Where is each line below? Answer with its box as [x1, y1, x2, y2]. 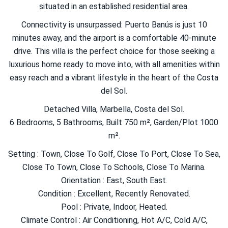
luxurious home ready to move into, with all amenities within [8, 60, 220, 70]
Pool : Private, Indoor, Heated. [61, 202, 167, 212]
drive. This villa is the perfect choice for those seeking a [13, 46, 215, 56]
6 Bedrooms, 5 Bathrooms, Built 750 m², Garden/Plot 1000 [10, 118, 218, 128]
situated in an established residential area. [39, 2, 189, 12]
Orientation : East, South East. [61, 176, 167, 186]
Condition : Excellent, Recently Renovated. [38, 189, 190, 199]
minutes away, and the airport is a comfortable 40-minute [12, 33, 216, 43]
